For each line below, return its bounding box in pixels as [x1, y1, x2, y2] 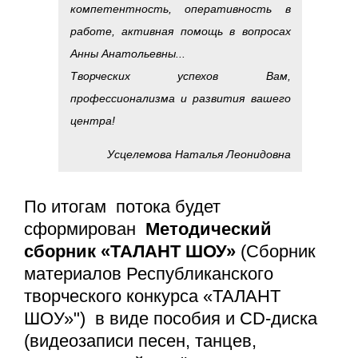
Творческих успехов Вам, [70, 69, 291, 82]
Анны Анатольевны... [70, 46, 185, 60]
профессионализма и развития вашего [70, 91, 291, 105]
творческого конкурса [24, 286, 198, 307]
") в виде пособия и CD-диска [74, 308, 317, 329]
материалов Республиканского [24, 264, 273, 284]
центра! [70, 113, 115, 127]
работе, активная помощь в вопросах [70, 24, 291, 38]
